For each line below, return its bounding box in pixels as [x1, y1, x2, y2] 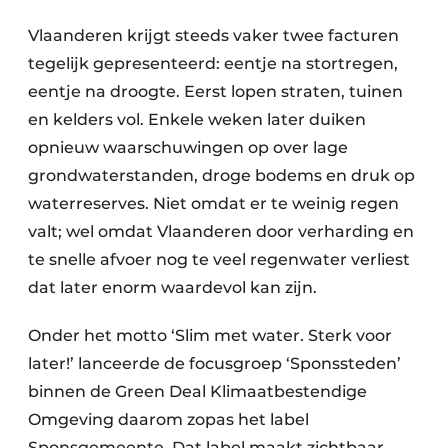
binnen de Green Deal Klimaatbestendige [28, 382, 367, 401]
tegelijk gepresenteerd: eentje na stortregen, [28, 54, 398, 73]
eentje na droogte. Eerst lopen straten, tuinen [28, 82, 403, 101]
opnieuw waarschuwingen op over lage [28, 138, 348, 157]
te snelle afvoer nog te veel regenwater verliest [28, 250, 410, 269]
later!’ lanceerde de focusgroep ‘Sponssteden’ [28, 354, 401, 373]
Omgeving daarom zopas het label [28, 410, 309, 429]
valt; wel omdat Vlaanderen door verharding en [28, 222, 414, 241]
